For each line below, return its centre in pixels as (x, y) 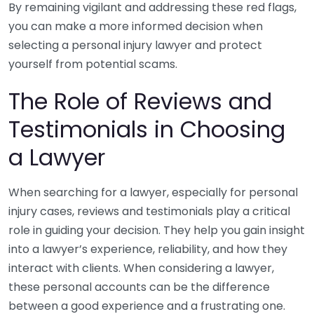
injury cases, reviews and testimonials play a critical (149, 211)
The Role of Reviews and (140, 101)
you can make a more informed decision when (136, 26)
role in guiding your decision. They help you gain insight (157, 230)
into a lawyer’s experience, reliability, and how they (148, 249)
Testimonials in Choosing (147, 129)
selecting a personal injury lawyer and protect (135, 45)
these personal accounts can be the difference (139, 287)
